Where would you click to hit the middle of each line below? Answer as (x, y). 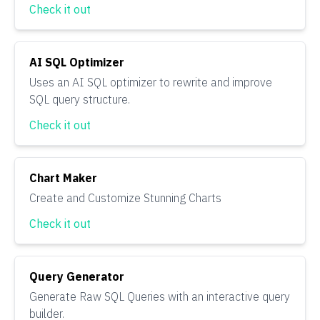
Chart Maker (63, 178)
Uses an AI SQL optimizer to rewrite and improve (151, 82)
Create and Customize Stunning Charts (125, 198)
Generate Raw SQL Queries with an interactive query (160, 296)
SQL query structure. (80, 99)
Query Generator (77, 276)
